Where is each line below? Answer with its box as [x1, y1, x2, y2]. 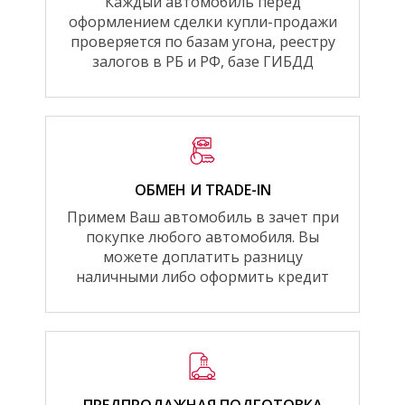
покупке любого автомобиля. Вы [86, 226, 319, 247]
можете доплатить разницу [102, 246, 303, 267]
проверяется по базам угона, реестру [70, 31, 335, 52]
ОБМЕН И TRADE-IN [134, 179, 271, 200]
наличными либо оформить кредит [76, 266, 329, 287]
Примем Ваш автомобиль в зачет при [66, 206, 339, 227]
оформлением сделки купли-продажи [68, 11, 337, 32]
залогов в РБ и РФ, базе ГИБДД [91, 51, 314, 71]
